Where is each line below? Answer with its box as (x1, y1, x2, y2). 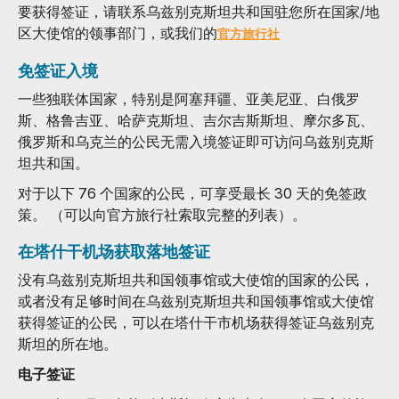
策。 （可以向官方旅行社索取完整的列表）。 (18, 205, 306, 224)
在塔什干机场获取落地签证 (18, 241, 210, 261)
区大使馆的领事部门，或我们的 (18, 23, 217, 42)
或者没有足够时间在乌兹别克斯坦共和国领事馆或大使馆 (18, 291, 374, 310)
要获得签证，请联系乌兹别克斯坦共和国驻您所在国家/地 (18, 2, 379, 20)
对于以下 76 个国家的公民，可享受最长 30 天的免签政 (18, 183, 367, 202)
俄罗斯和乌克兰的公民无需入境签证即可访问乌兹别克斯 (18, 132, 374, 151)
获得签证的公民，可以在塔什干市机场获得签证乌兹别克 (18, 313, 374, 331)
